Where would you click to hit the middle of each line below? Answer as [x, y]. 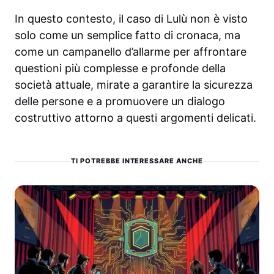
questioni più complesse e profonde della [120, 68]
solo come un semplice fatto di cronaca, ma [128, 35]
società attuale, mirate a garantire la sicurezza [134, 84]
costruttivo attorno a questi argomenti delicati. [135, 117]
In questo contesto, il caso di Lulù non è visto [131, 18]
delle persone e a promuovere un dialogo [120, 101]
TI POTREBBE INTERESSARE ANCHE [137, 161]
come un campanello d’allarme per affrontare [131, 51]
